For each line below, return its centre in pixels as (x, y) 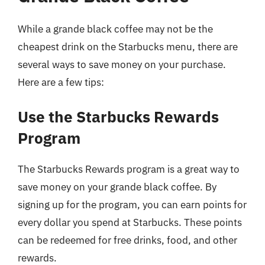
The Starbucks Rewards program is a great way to (129, 169)
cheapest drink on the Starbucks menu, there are (128, 46)
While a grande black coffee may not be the (115, 29)
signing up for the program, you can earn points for (132, 205)
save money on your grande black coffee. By (117, 187)
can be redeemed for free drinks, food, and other (127, 240)
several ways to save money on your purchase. (122, 64)
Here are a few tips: (61, 82)
